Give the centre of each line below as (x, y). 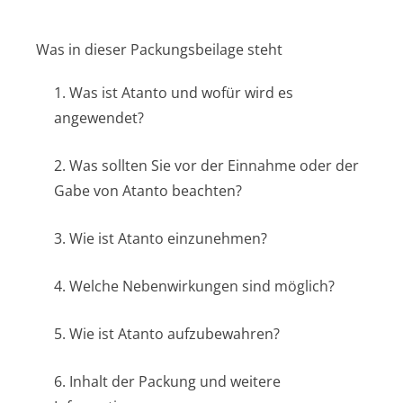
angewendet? (99, 118)
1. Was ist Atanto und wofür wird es (174, 93)
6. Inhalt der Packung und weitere (167, 381)
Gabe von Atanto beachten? (148, 191)
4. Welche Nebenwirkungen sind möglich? (194, 286)
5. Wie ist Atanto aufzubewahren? (167, 334)
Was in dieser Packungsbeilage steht (159, 49)
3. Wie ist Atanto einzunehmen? (161, 238)
